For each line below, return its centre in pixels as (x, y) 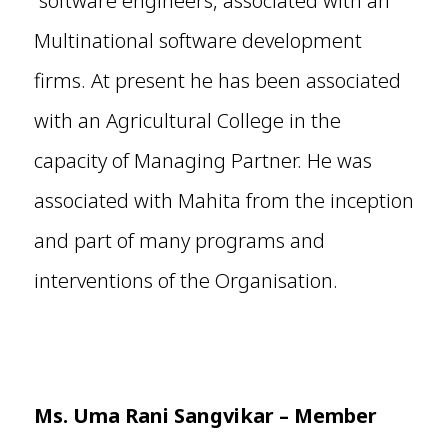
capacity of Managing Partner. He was (202, 161)
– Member (327, 416)
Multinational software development (197, 41)
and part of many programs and (179, 241)
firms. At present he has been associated (217, 81)
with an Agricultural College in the (187, 121)
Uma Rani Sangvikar (173, 416)
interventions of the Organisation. (185, 281)
